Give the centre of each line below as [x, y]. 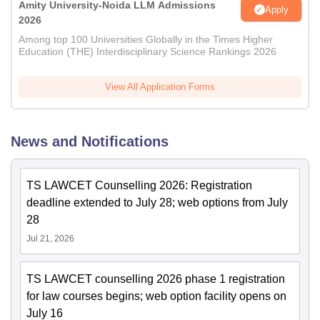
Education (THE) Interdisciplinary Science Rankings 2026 [147, 52]
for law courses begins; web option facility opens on [156, 296]
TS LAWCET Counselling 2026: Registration [139, 186]
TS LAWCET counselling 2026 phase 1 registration [156, 279]
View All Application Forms [160, 87]
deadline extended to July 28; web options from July [157, 203]
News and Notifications [90, 142]
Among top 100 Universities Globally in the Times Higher [146, 40]
